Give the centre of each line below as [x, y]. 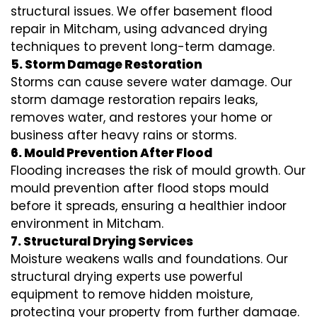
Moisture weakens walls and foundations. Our [149, 259]
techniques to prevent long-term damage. [143, 47]
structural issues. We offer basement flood [142, 12]
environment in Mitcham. [87, 224]
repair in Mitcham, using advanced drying [139, 29]
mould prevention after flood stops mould [140, 189]
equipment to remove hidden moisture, [132, 295]
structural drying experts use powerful [127, 277]
